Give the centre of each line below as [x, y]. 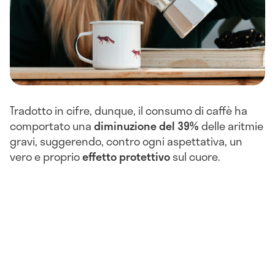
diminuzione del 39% [146, 126]
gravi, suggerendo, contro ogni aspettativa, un [126, 141]
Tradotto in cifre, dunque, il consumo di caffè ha [129, 110]
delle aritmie [231, 126]
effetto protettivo [126, 156]
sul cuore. [195, 156]
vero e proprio [46, 156]
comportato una [52, 126]
